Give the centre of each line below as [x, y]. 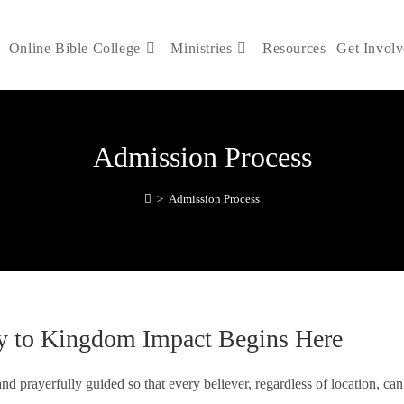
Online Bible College [74, 48]
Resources [294, 48]
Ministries [202, 48]
